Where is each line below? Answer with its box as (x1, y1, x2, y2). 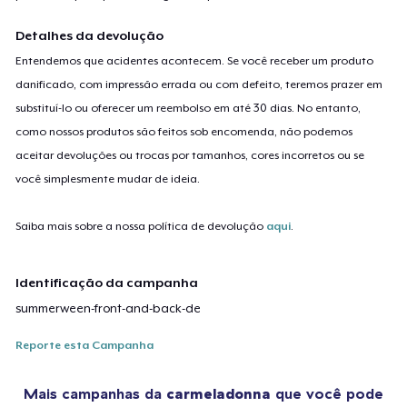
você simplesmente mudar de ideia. (15, 172, 201, 185)
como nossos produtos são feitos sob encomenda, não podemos (15, 124, 353, 138)
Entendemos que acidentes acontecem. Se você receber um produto (15, 54, 374, 67)
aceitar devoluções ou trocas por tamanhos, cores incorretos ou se (15, 148, 365, 162)
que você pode (271, 383, 383, 402)
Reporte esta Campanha (15, 338, 154, 352)
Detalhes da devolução (15, 27, 164, 43)
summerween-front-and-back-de (15, 301, 202, 315)
